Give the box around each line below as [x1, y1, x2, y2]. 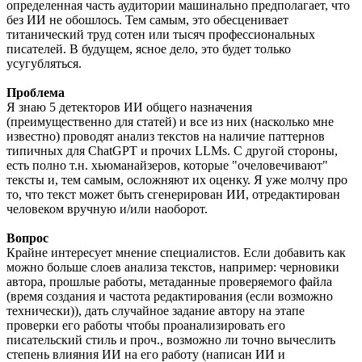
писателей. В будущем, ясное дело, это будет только [6, 41, 291, 56]
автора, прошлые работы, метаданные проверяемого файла [6, 274, 332, 288]
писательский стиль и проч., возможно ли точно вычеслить [6, 332, 335, 347]
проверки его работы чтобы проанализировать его [6, 318, 285, 332]
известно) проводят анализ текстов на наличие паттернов [6, 128, 325, 143]
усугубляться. [6, 56, 82, 70]
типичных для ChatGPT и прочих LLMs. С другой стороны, [6, 143, 338, 158]
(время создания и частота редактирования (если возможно [6, 288, 333, 303]
